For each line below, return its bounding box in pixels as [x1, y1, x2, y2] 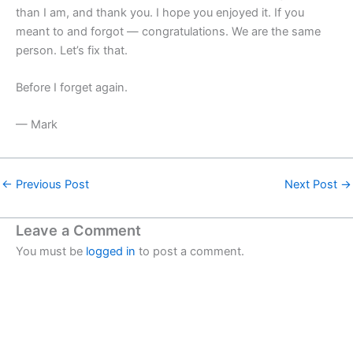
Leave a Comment [16, 221, 141, 239]
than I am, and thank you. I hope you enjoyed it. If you [16, 5, 304, 20]
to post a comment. [136, 243, 244, 258]
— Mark [16, 117, 58, 132]
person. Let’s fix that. [16, 43, 128, 58]
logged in [86, 243, 136, 258]
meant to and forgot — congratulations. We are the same [16, 24, 321, 39]
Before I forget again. [16, 80, 128, 95]
